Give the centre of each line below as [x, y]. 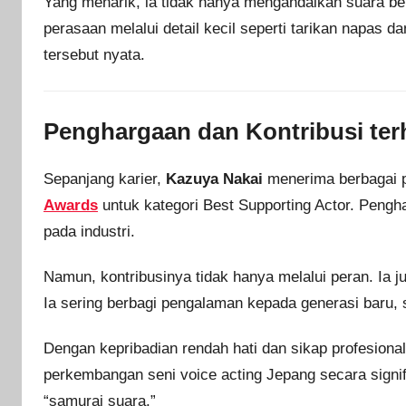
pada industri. [89, 231]
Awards [71, 205]
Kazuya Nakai [214, 179]
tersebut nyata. [94, 54]
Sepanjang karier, [105, 179]
